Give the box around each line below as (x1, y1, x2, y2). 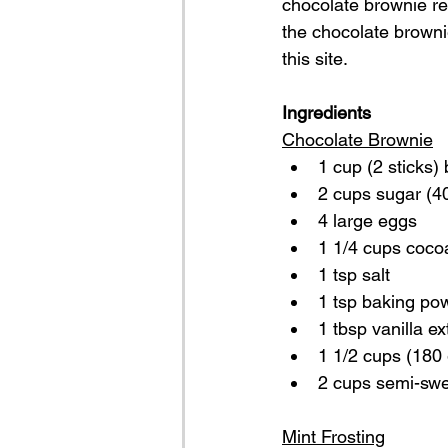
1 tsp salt (318, 264, 390, 285)
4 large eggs (318, 210, 417, 231)
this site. (282, 48, 348, 69)
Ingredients (282, 102, 371, 123)
